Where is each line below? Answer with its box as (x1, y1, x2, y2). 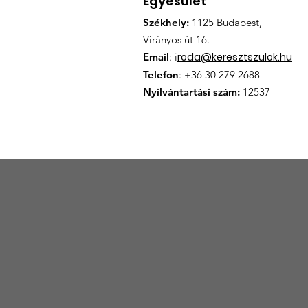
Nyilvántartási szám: (143, 85, 240, 99)
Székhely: (143, 16, 189, 30)
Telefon (143, 68, 179, 82)
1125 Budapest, (189, 16, 262, 30)
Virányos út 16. (143, 33, 210, 47)
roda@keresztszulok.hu (177, 50, 292, 65)
